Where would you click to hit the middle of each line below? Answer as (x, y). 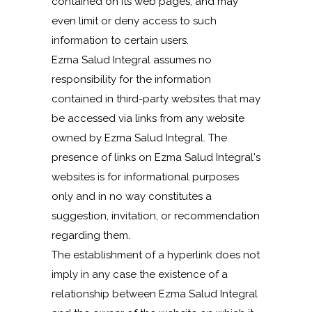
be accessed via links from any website (148, 118)
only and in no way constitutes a (132, 196)
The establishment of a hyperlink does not (156, 255)
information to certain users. (120, 40)
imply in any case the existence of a (140, 274)
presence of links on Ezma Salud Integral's (156, 157)
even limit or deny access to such (134, 21)
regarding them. (91, 235)
